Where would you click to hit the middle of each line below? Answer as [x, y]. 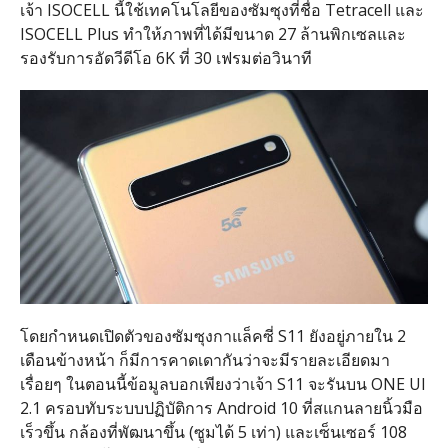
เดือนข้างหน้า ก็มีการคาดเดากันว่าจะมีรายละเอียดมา [204, 360]
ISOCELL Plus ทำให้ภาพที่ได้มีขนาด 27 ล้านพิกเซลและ [212, 33]
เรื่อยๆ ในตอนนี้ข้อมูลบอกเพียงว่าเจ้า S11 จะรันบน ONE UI [222, 384]
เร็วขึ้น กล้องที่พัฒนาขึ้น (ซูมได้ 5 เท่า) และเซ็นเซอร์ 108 [213, 432]
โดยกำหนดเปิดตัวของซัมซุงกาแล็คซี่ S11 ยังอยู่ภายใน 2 [212, 336]
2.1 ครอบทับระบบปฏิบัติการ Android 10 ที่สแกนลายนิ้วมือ [221, 408]
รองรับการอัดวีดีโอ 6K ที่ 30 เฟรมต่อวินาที [165, 57]
